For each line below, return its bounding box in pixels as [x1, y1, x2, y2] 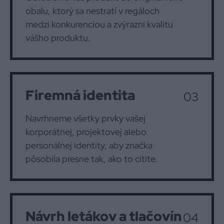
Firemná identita [25, 86, 135, 104]
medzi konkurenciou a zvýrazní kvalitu [25, 18, 173, 30]
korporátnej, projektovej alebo [25, 126, 146, 137]
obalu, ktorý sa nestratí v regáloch [25, 5, 159, 16]
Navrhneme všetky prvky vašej [25, 112, 145, 124]
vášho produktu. [25, 32, 90, 43]
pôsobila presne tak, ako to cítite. [25, 153, 157, 164]
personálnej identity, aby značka [25, 139, 152, 151]
